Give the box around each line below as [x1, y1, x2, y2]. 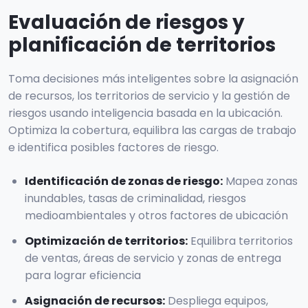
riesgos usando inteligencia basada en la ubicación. [8, 104, 283, 121]
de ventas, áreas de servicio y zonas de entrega [25, 250, 281, 266]
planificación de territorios [8, 31, 276, 58]
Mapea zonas [225, 173, 298, 189]
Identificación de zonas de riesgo [25, 173, 220, 189]
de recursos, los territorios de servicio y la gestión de [8, 87, 290, 104]
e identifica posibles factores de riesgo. [8, 139, 219, 155]
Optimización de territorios [25, 232, 185, 249]
